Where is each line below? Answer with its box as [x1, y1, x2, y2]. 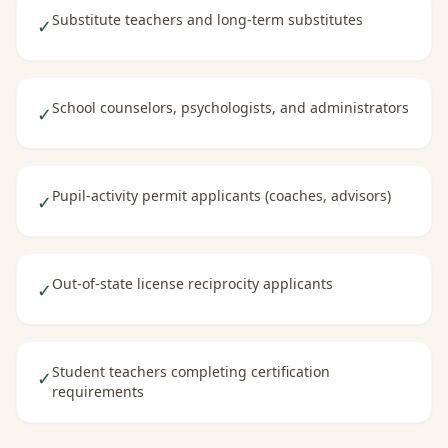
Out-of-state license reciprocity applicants [52, 274, 333, 293]
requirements [52, 382, 144, 401]
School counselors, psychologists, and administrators [52, 98, 409, 117]
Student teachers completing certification [52, 362, 330, 381]
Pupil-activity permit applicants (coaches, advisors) [52, 186, 391, 205]
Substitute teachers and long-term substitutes [52, 10, 363, 29]
